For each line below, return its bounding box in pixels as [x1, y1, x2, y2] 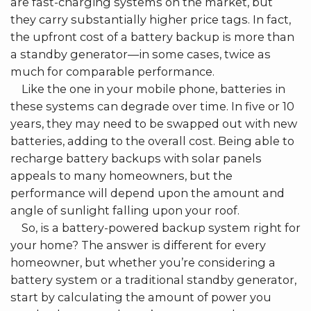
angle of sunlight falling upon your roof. [10, 203, 239, 217]
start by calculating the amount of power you [10, 289, 271, 304]
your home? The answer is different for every [10, 237, 266, 252]
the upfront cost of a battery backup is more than [10, 29, 294, 44]
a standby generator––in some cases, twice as [10, 47, 271, 61]
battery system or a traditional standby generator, [10, 272, 296, 287]
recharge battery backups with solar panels [10, 151, 262, 165]
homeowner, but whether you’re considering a [10, 255, 276, 269]
